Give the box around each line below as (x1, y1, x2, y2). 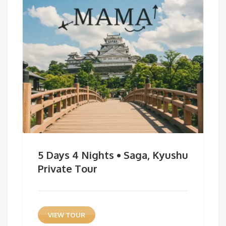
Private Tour (38, 161, 97, 175)
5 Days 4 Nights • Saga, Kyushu (38, 148, 188, 161)
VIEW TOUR (47, 210, 85, 219)
